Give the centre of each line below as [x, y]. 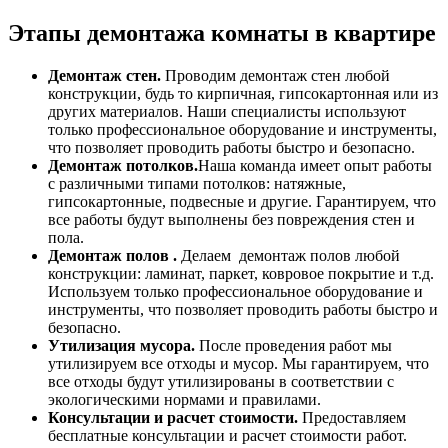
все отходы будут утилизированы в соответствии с [221, 381]
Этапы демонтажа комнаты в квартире [222, 32]
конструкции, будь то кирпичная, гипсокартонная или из [243, 93]
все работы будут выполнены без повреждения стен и [231, 219]
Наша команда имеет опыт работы [315, 165]
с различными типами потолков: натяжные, [197, 183]
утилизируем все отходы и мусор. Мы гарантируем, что [238, 363]
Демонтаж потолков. [123, 165]
